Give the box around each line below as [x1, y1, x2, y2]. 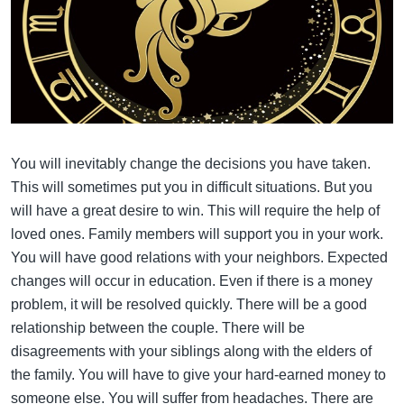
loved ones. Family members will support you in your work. [11, 225, 383, 242]
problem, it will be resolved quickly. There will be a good [11, 296, 367, 312]
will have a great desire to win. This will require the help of [11, 202, 380, 218]
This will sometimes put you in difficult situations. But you [11, 179, 372, 195]
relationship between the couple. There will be [11, 319, 305, 335]
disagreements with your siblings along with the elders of [11, 343, 372, 359]
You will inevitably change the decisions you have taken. [11, 155, 371, 171]
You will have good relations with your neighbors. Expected [11, 249, 388, 265]
